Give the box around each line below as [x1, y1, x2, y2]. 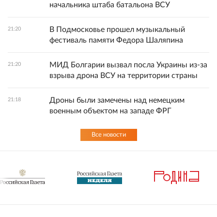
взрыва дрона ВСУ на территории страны [49, 71, 198, 79]
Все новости [91, 131, 126, 138]
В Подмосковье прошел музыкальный [49, 25, 185, 33]
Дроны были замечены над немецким [49, 96, 185, 104]
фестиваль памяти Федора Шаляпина [49, 36, 183, 44]
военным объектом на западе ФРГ [49, 107, 171, 115]
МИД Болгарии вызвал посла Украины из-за [49, 61, 207, 69]
